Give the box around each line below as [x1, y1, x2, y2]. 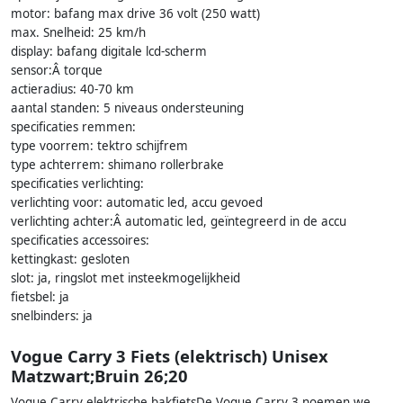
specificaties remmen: [11, 119, 136, 136]
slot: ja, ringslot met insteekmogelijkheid [11, 270, 240, 287]
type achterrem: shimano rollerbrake [11, 157, 224, 174]
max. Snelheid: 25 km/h [11, 24, 146, 41]
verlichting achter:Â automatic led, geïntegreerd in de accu [11, 213, 346, 230]
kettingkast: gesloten [11, 251, 130, 268]
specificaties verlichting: [11, 175, 144, 193]
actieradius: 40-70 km [11, 81, 134, 98]
